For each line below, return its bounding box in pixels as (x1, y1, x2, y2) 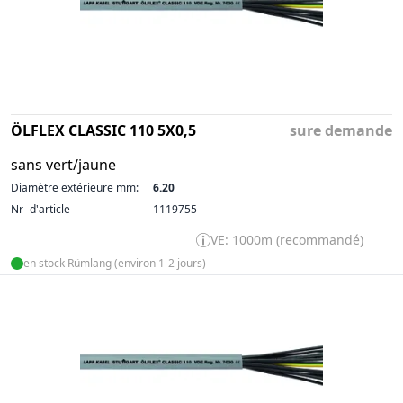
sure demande (290, 120, 392, 140)
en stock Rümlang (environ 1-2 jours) (23, 255, 206, 271)
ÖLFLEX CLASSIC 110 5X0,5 (11, 120, 196, 140)
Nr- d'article (11, 201, 70, 217)
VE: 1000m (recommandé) (210, 230, 363, 248)
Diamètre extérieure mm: (11, 179, 139, 195)
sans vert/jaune (11, 154, 116, 175)
